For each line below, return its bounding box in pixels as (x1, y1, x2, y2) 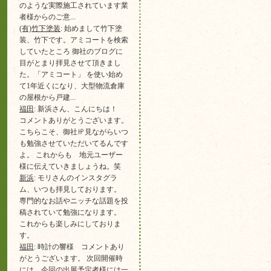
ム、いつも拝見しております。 (19, 185, 121, 194)
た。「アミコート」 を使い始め (19, 70, 123, 79)
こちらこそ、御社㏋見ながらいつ (19, 128, 128, 136)
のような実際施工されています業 (19, 1, 128, 10)
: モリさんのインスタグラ (34, 174, 117, 182)
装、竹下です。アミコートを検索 (19, 36, 128, 44)
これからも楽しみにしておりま (19, 220, 121, 228)
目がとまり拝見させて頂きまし (19, 59, 121, 67)
